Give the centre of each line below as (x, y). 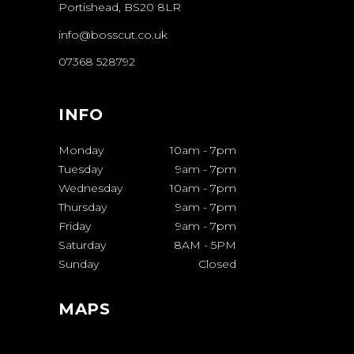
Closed (217, 264)
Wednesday (90, 188)
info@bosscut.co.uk (113, 34)
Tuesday (81, 169)
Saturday (82, 245)
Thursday (83, 207)
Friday (75, 226)
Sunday (79, 264)
